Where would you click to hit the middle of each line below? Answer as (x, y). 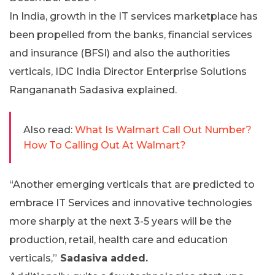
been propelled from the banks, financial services (131, 35)
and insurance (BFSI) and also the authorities (120, 53)
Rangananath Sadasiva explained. (93, 90)
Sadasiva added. (103, 258)
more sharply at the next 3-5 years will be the (120, 222)
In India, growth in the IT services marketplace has (134, 17)
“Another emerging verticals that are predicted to (132, 185)
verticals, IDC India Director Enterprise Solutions (128, 72)
